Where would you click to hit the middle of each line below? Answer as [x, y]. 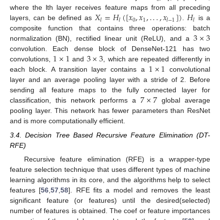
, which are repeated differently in [157, 59]
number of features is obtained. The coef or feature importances [110, 210]
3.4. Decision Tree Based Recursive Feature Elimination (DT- [110, 135]
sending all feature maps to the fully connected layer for [110, 90]
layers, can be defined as [52, 18]
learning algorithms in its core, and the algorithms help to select [110, 179]
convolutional [188, 69]
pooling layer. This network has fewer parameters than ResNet [110, 111]
